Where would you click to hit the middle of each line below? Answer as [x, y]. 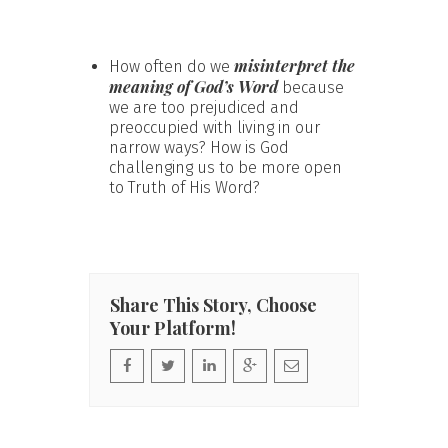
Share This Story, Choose [213, 304]
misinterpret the [294, 65]
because [311, 87]
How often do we [171, 66]
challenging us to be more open [225, 167]
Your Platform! [173, 327]
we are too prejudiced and [204, 107]
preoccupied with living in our [214, 127]
